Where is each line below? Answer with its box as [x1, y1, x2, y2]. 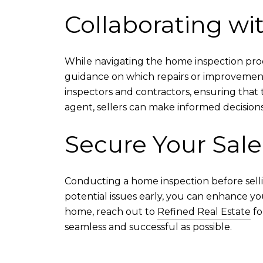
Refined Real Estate [157, 206, 251, 218]
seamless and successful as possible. [65, 221, 232, 233]
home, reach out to [65, 206, 157, 218]
